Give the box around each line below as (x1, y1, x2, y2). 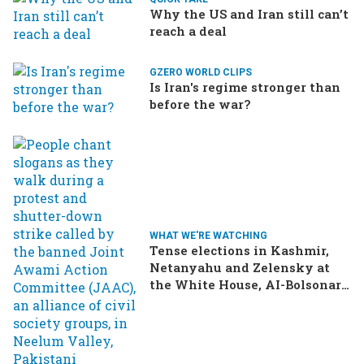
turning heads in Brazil (149, 292, 300, 310)
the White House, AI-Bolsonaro (149, 275, 349, 292)
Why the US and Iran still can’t (149, 6, 349, 23)
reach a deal (149, 23, 227, 40)
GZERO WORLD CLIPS (149, 67, 252, 79)
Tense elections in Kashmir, (149, 241, 329, 258)
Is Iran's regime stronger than (149, 79, 340, 96)
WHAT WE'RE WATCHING (149, 229, 267, 241)
